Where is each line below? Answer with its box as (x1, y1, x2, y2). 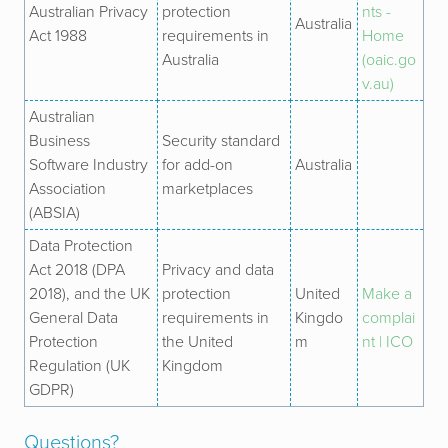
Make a (362, 284, 412, 304)
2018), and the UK (29, 284, 150, 304)
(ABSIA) (29, 203, 80, 223)
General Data (29, 308, 118, 328)
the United (162, 332, 233, 352)
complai (362, 308, 415, 328)
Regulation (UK (29, 356, 130, 376)
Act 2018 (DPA (29, 260, 125, 280)
